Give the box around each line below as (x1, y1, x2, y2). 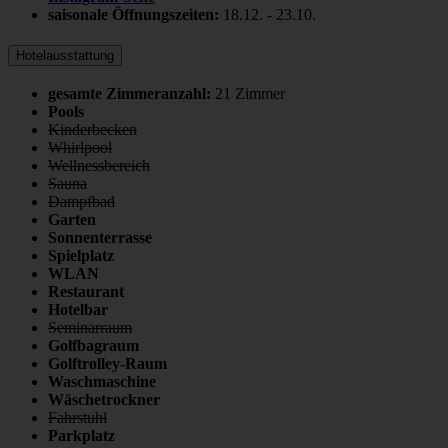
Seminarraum (48, 318, 132, 336)
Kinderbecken (48, 120, 137, 138)
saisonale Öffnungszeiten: (48, 6, 219, 24)
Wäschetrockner (48, 390, 160, 408)
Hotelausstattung (16, 47, 114, 63)
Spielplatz (48, 246, 114, 264)
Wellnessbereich (48, 156, 150, 174)
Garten (48, 210, 96, 228)
